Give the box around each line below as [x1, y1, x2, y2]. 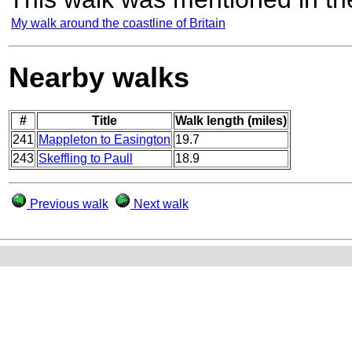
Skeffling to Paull [38, 152, 133, 166]
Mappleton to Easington [38, 133, 170, 147]
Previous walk [27, 197, 108, 211]
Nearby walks [9, 62, 189, 94]
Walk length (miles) [175, 114, 287, 128]
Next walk [130, 197, 189, 211]
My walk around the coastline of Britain [11, 16, 225, 30]
